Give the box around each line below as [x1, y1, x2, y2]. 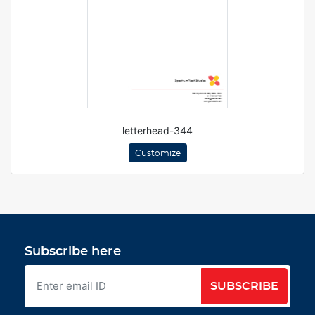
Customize [134, 149, 181, 158]
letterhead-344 [122, 124, 193, 136]
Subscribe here [25, 245, 121, 258]
